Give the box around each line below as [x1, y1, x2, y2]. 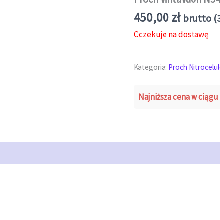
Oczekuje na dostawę [134, 29, 208, 40]
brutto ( [183, 12, 217, 25]
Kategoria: [134, 62, 168, 72]
